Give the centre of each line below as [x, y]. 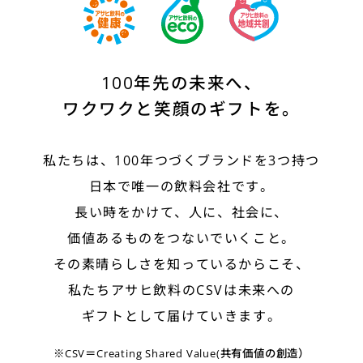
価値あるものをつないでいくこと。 [181, 238]
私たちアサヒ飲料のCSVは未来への [181, 290]
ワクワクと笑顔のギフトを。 [181, 109]
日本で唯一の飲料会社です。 [181, 186]
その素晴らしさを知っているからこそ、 [181, 264]
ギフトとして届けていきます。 [181, 316]
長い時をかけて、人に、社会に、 [181, 212]
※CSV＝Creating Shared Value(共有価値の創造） [181, 353]
